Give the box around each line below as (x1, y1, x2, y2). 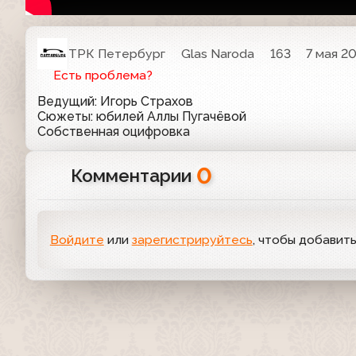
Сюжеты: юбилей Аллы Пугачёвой (37, 109, 246, 125)
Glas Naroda (181, 45, 255, 61)
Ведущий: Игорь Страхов (37, 94, 193, 110)
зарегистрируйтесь (131, 231, 253, 247)
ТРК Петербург (68, 45, 166, 61)
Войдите (49, 231, 104, 247)
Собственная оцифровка (37, 124, 190, 140)
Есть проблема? (52, 68, 153, 83)
